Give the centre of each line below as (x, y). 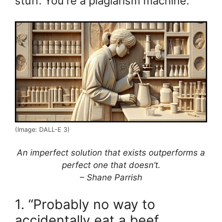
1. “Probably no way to (85, 204)
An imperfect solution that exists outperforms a (111, 153)
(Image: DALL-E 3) (42, 129)
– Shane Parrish (111, 178)
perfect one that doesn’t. (111, 165)
